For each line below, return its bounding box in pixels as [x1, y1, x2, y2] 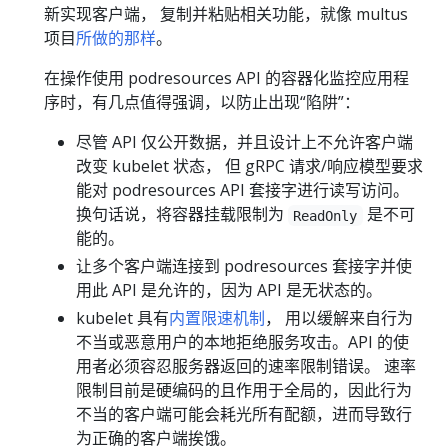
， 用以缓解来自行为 [265, 307, 413, 330]
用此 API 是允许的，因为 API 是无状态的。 [76, 279, 382, 302]
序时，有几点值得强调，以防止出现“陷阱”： [44, 91, 360, 114]
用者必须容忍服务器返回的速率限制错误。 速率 [76, 355, 416, 378]
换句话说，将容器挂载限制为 [76, 203, 288, 226]
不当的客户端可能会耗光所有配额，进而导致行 [76, 403, 412, 426]
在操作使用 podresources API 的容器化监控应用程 [44, 67, 409, 90]
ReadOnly [293, 207, 358, 224]
